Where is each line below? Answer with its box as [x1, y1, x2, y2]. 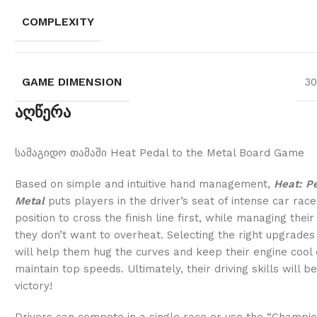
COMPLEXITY [21, 14, 94, 28]
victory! [14, 279, 52, 292]
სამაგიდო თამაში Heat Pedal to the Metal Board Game [14, 146, 304, 159]
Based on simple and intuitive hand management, [14, 177, 274, 190]
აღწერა [14, 102, 71, 122]
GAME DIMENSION [21, 74, 122, 88]
